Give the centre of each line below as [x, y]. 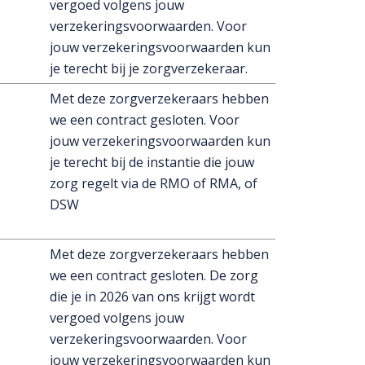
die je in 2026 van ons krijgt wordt [152, 297]
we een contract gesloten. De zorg [154, 275]
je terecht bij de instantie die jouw [152, 162]
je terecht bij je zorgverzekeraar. [152, 68]
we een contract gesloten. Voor [145, 120]
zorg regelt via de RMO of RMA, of [154, 183]
